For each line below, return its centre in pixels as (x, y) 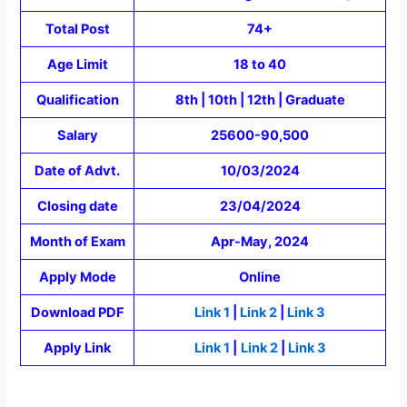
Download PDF (77, 312)
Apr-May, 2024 (260, 241)
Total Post (77, 29)
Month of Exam (77, 241)
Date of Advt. (78, 170)
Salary (77, 135)
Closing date (77, 206)
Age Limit (77, 64)
